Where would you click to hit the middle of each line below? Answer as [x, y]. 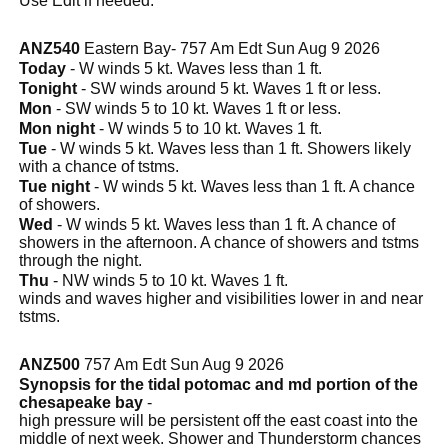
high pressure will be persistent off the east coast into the [218, 420]
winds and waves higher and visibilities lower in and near [221, 298]
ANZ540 [49, 48]
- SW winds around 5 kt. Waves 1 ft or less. [229, 88]
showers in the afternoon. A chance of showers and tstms [219, 242]
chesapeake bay [81, 402]
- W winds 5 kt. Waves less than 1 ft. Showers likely [229, 148]
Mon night [57, 128]
